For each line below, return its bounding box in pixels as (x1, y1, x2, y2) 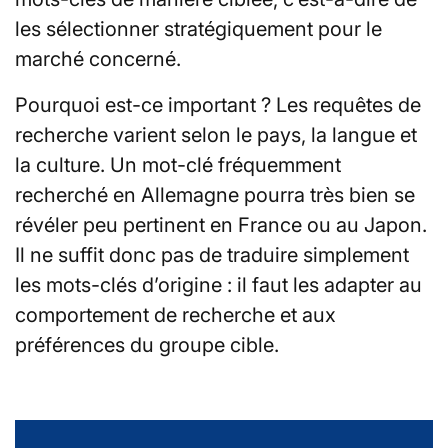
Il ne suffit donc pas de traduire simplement (15, 242, 409, 267)
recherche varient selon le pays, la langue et (15, 122, 417, 147)
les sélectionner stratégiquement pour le (15, 16, 382, 41)
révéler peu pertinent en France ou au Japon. (15, 212, 427, 237)
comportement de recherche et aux (15, 302, 336, 327)
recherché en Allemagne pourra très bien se (15, 182, 415, 207)
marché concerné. (15, 46, 181, 71)
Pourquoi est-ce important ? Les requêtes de (15, 92, 421, 117)
